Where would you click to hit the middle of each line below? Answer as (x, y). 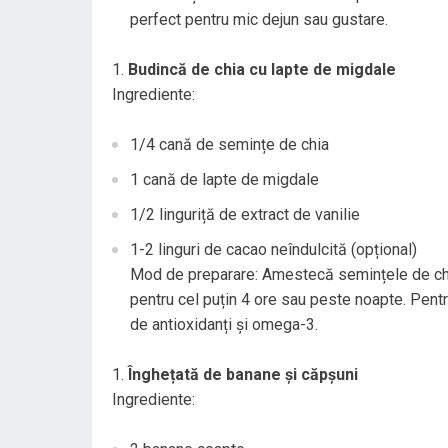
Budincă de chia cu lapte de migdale (262, 69)
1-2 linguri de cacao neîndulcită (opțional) (273, 249)
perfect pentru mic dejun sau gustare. (259, 19)
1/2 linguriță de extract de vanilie (245, 214)
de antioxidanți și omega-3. (224, 324)
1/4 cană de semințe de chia (229, 144)
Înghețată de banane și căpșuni (243, 374)
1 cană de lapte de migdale (224, 179)
